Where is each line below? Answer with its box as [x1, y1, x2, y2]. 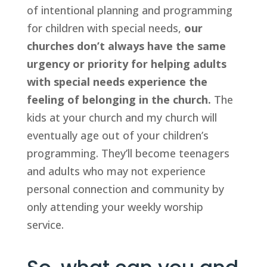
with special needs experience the [26, 74, 207, 89]
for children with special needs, [26, 21, 184, 35]
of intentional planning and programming [26, 3, 232, 17]
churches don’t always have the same [26, 39, 226, 53]
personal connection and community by [26, 182, 224, 196]
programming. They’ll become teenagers [26, 146, 229, 160]
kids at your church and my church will [26, 110, 217, 125]
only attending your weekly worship [26, 200, 203, 214]
